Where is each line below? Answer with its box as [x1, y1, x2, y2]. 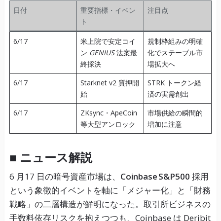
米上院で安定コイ [80, 37, 136, 46]
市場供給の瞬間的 [147, 108, 203, 118]
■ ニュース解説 [9, 149, 92, 166]
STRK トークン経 [147, 78, 201, 88]
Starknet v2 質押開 [80, 78, 139, 88]
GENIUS [89, 48, 114, 58]
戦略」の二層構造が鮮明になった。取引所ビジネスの [9, 198, 211, 210]
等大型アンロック [80, 119, 136, 129]
